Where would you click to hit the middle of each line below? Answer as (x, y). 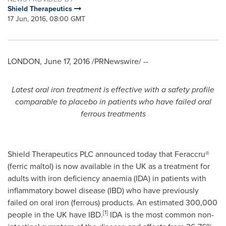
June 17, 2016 (67, 61)
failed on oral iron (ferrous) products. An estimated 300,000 (112, 203)
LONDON (24, 61)
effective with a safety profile (163, 90)
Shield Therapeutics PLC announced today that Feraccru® (108, 154)
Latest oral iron (38, 90)
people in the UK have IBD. (55, 215)
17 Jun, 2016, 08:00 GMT (46, 19)
